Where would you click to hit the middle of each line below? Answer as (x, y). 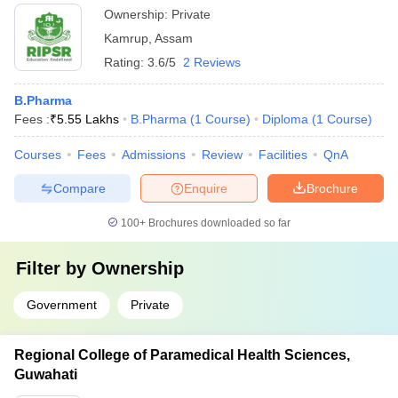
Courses (38, 155)
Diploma (285, 119)
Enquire (206, 188)
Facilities (283, 155)
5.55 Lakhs (88, 119)
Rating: (126, 62)
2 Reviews (212, 62)
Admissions (154, 155)
